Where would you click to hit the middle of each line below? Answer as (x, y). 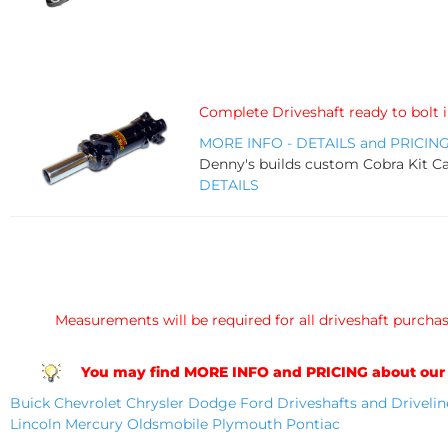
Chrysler (155, 403)
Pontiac (313, 424)
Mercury (94, 424)
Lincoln (35, 424)
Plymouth (247, 424)
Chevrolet (88, 403)
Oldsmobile (167, 424)
